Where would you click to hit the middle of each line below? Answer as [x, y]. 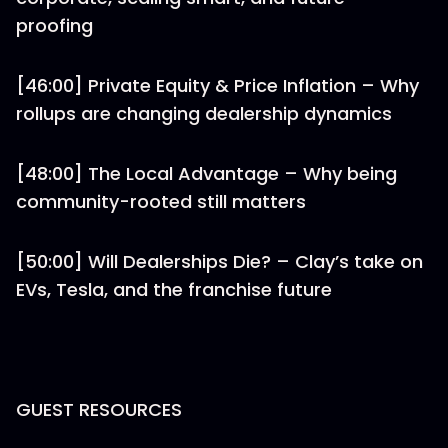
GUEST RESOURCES [99, 409]
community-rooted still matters [161, 201]
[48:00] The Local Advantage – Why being [206, 173]
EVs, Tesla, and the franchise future [174, 289]
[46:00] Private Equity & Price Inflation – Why [217, 85]
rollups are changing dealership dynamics [204, 113]
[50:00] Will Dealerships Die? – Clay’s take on [219, 261]
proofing [54, 25]
